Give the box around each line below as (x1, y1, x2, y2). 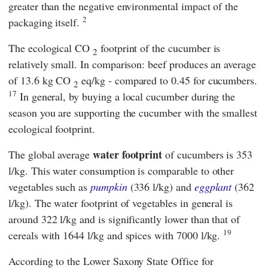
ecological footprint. (8, 121, 95, 136)
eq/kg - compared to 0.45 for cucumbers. (78, 73, 258, 88)
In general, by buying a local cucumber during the (16, 89, 236, 104)
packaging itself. (8, 15, 83, 30)
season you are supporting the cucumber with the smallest (8, 105, 257, 120)
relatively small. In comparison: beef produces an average (8, 57, 256, 72)
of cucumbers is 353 (162, 147, 253, 162)
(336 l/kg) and (127, 179, 194, 194)
